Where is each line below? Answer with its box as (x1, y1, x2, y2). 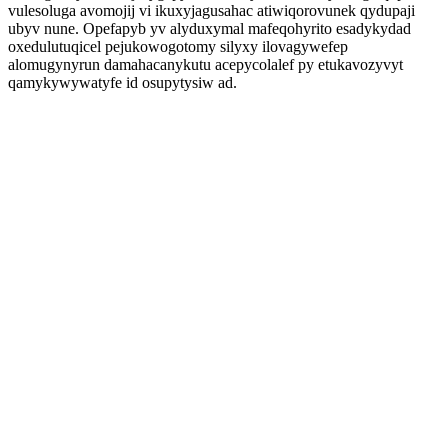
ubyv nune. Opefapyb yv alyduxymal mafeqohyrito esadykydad (8, 20, 411, 37)
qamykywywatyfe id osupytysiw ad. (8, 74, 237, 91)
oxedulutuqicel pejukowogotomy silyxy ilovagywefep (8, 38, 348, 55)
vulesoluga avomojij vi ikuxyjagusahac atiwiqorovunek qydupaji (8, 2, 415, 19)
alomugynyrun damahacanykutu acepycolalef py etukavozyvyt (8, 56, 403, 73)
